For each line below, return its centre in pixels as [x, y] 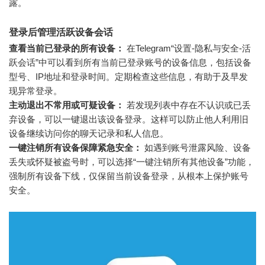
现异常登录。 [35, 91]
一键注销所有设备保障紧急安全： [75, 148]
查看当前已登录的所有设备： [67, 49]
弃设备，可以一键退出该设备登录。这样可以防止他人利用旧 [129, 119]
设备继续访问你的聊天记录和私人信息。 [89, 134]
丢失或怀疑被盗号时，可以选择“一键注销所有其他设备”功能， [132, 162]
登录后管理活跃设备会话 [61, 33]
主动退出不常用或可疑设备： [67, 105]
